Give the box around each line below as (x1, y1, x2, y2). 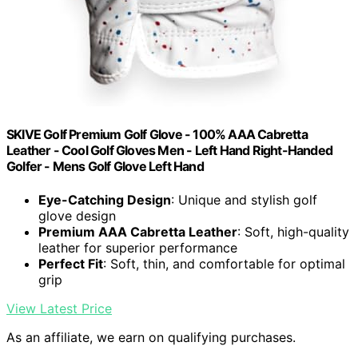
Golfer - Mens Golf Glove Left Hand (6, 158, 204, 175)
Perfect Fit (38, 255, 103, 272)
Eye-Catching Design (38, 191, 171, 208)
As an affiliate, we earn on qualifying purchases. (6, 328, 296, 345)
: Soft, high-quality (237, 223, 349, 240)
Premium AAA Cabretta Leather (38, 223, 237, 240)
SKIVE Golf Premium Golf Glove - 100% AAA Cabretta (6, 126, 308, 143)
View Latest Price (6, 300, 112, 316)
